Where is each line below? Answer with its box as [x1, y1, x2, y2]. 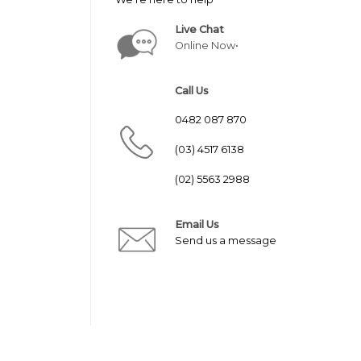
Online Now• [174, 39, 239, 52]
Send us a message [174, 234, 276, 247]
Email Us [174, 218, 219, 230]
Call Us [174, 84, 209, 97]
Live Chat [174, 23, 224, 35]
